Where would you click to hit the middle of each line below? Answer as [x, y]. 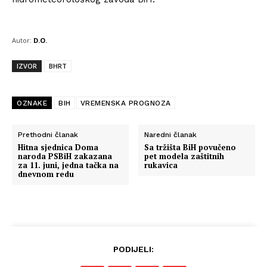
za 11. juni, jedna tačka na [68, 165]
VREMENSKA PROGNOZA [125, 103]
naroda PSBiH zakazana [65, 156]
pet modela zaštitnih [184, 156]
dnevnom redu [46, 174]
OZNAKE [32, 103]
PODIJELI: [133, 249]
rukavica [161, 165]
